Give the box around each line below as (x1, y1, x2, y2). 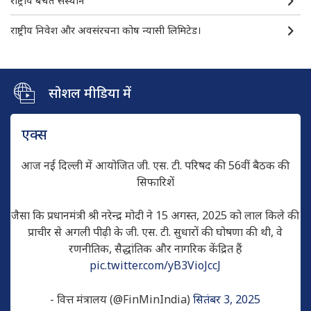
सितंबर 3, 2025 (193, 291, 261, 307)
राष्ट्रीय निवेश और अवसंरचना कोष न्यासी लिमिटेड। (10, 22, 201, 37)
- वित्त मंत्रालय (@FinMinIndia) (50, 291, 194, 307)
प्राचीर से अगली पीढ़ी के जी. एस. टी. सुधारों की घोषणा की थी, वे (28, 224, 283, 239)
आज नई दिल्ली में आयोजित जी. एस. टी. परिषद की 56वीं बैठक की (21, 157, 290, 173)
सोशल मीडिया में (49, 83, 131, 102)
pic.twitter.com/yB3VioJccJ (90, 257, 221, 273)
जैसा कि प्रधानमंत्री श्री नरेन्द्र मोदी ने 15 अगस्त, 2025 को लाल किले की (11, 207, 300, 223)
